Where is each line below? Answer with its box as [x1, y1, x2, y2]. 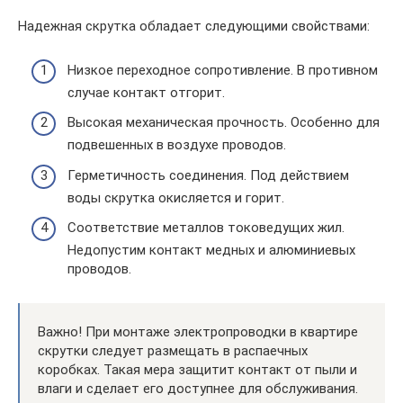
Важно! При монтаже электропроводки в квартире [38, 324, 358, 340]
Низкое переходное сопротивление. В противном [67, 61, 378, 78]
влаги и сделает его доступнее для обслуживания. [38, 381, 358, 397]
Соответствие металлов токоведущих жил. [67, 219, 345, 236]
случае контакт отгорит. [67, 84, 225, 101]
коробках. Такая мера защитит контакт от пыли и [38, 362, 357, 378]
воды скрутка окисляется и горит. [67, 189, 284, 206]
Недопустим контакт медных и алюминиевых [67, 242, 355, 258]
